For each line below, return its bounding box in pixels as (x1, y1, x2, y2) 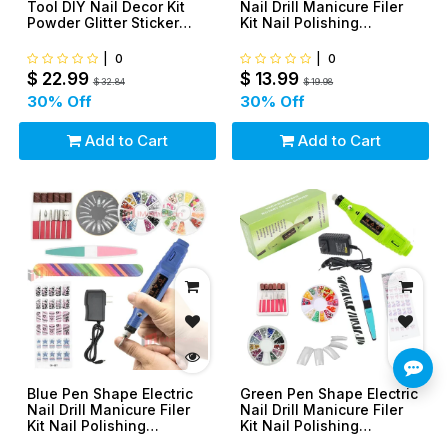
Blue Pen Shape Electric (26, 384, 193, 402)
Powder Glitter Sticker (26, 14, 179, 32)
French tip (240, 46, 311, 64)
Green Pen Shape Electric (240, 384, 419, 402)
